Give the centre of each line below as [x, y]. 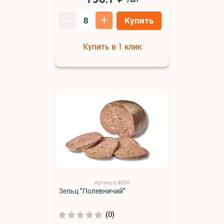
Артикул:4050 [112, 182]
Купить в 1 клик [112, 46]
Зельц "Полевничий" [92, 190]
